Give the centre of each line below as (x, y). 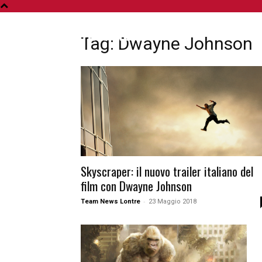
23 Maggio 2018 (173, 201)
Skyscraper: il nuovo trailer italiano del (167, 171)
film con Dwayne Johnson (136, 185)
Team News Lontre (111, 201)
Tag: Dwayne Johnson (167, 44)
